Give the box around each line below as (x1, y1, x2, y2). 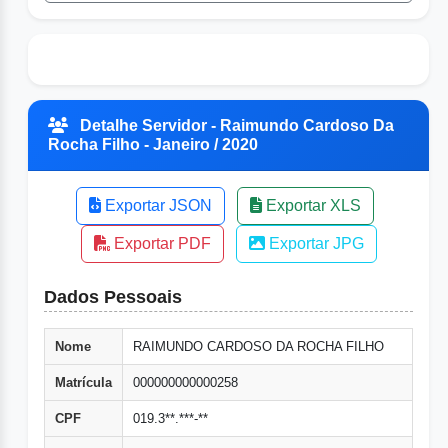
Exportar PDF (109, 235, 211, 253)
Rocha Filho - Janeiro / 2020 (48, 136, 258, 154)
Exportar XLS (261, 197, 361, 215)
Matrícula (55, 375, 112, 391)
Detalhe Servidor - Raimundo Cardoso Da (76, 117, 394, 135)
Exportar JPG (264, 235, 364, 253)
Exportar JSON (100, 197, 212, 215)
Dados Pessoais (44, 287, 182, 308)
